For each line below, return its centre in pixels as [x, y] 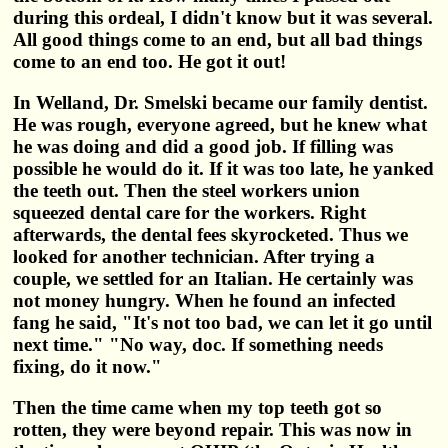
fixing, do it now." [88, 366]
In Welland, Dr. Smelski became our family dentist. [221, 102]
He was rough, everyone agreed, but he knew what [220, 124]
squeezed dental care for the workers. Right [190, 212]
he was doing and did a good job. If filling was [203, 146]
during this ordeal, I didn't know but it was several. [223, 17]
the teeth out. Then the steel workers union [187, 190]
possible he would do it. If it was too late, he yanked [224, 168]
